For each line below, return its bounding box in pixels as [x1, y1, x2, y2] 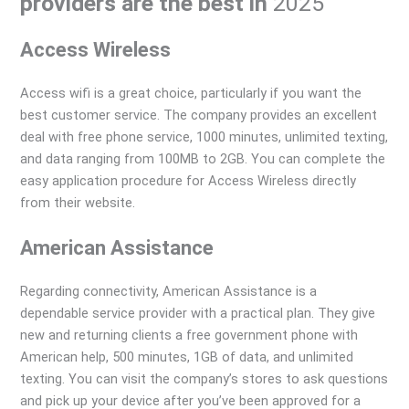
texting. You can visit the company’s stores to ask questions [20, 370, 389, 387]
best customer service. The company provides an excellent [20, 106, 378, 123]
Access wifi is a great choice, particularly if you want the [20, 84, 362, 101]
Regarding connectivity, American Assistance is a [20, 282, 318, 299]
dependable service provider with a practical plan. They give [20, 304, 376, 321]
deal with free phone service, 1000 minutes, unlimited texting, [20, 128, 389, 145]
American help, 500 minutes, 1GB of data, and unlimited [20, 348, 354, 365]
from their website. [20, 194, 136, 211]
